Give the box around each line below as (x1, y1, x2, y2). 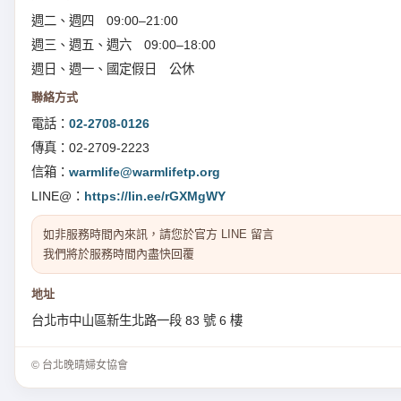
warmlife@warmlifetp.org (69, 164, 220, 179)
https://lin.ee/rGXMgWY (84, 188, 226, 203)
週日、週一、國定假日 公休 (31, 61, 194, 76)
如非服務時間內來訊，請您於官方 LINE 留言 (43, 226, 274, 241)
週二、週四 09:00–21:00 (31, 13, 178, 28)
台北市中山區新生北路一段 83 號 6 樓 (31, 312, 243, 328)
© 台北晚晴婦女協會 (31, 358, 128, 371)
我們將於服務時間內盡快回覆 (43, 246, 194, 260)
